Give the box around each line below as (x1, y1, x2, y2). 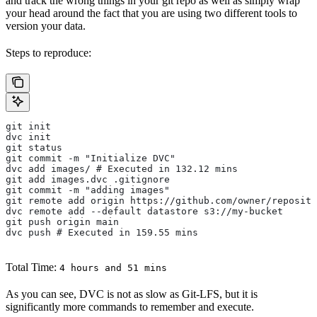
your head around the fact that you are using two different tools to (6, 6, 297, 19)
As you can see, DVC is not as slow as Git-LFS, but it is (6, 287, 258, 300)
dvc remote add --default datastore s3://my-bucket (6, 205, 283, 217)
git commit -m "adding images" (6, 184, 170, 195)
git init (6, 120, 51, 132)
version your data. (6, 19, 86, 32)
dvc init (6, 131, 51, 142)
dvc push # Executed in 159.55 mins (6, 226, 198, 238)
